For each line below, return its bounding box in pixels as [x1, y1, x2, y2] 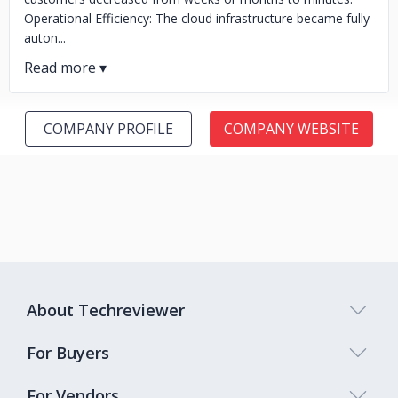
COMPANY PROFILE [44, 119, 173, 139]
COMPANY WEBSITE [224, 119, 359, 139]
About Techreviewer [27, 299, 185, 321]
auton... [24, 29, 66, 46]
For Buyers [27, 342, 109, 363]
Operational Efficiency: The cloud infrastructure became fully [24, 10, 370, 27]
